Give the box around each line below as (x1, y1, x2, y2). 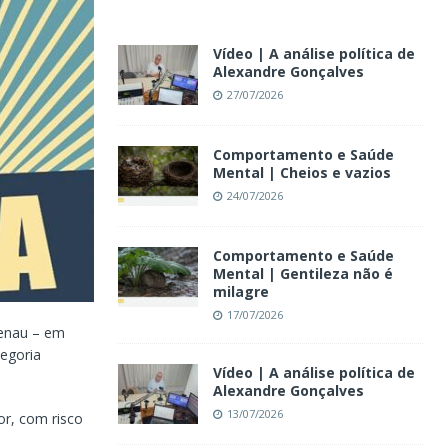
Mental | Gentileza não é (212, 263, 393, 283)
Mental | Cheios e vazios (212, 162, 391, 182)
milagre (212, 281, 269, 301)
